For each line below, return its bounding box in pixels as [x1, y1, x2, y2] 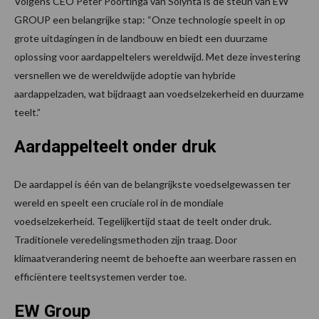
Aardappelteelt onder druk [14, 137, 216, 157]
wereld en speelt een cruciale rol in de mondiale [14, 197, 224, 209]
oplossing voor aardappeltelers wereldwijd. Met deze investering [14, 51, 300, 63]
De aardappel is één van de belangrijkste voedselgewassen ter [14, 178, 291, 191]
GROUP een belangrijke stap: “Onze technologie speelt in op [14, 14, 286, 26]
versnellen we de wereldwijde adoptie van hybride [14, 69, 236, 82]
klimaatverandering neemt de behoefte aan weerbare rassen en [14, 252, 296, 265]
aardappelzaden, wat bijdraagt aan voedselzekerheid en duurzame [14, 88, 304, 100]
